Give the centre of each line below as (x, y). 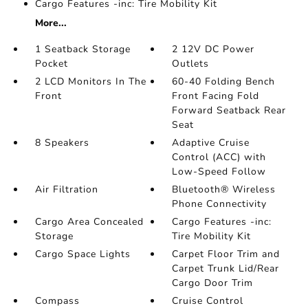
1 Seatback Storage (82, 49)
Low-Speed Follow (219, 172)
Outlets (191, 64)
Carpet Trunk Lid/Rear (226, 268)
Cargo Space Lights (82, 254)
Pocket (51, 64)
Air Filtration (66, 189)
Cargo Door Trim (213, 283)
